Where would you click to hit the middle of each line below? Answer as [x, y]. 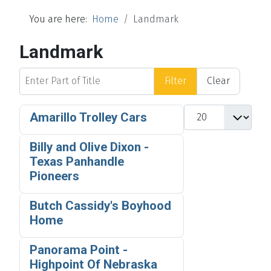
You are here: [60, 19]
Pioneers [54, 176]
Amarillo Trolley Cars [88, 117]
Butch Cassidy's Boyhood [100, 205]
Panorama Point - [79, 250]
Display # [203, 111]
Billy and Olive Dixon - [89, 147]
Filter [175, 81]
